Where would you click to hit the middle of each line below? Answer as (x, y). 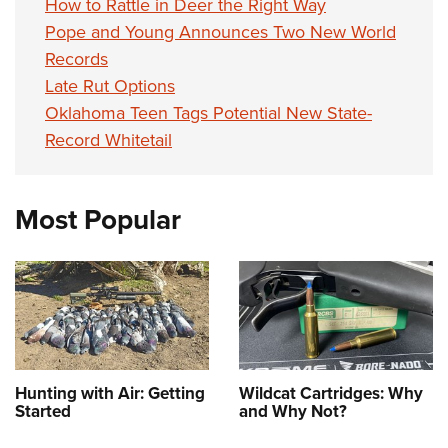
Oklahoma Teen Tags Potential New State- (208, 112)
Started (43, 411)
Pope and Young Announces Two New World (220, 31)
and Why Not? (293, 411)
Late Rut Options (110, 85)
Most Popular (98, 219)
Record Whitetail (108, 139)
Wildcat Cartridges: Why (331, 393)
